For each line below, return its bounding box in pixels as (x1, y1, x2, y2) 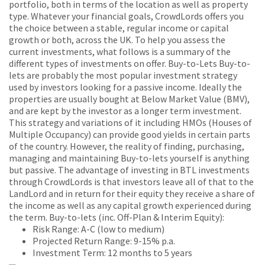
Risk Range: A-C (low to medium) (33, 223, 164, 235)
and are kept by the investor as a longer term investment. (9, 105, 241, 117)
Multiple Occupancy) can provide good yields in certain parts (9, 128, 250, 141)
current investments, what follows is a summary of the (9, 46, 231, 58)
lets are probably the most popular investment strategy (9, 69, 237, 82)
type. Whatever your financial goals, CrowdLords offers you (9, 10, 244, 22)
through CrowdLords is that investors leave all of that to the (9, 176, 254, 188)
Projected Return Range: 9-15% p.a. (33, 235, 175, 247)
